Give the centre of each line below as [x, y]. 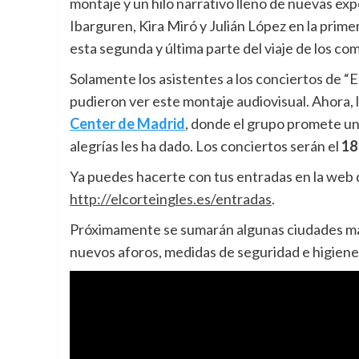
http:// [90, 199]
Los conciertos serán [260, 146]
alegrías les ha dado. [133, 146]
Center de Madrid [127, 124]
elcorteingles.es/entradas [191, 199]
